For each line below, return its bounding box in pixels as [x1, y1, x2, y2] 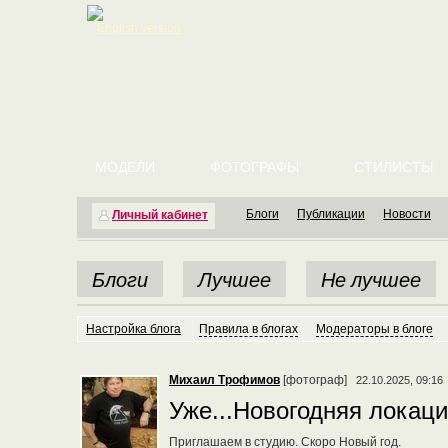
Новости [383, 207, 431, 221]
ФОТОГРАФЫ [210, 159, 299, 175]
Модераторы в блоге [316, 322, 433, 336]
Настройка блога [86, 322, 181, 336]
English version [97, 21, 181, 35]
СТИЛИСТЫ [354, 159, 433, 175]
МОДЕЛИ [95, 159, 155, 175]
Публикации [297, 207, 365, 221]
